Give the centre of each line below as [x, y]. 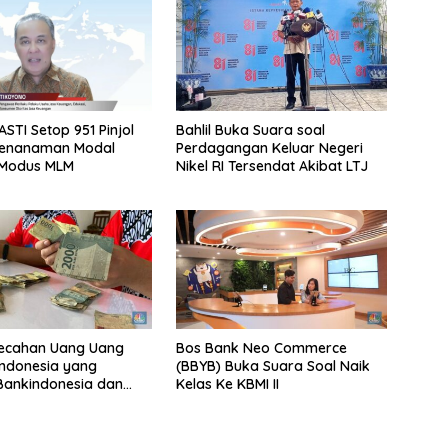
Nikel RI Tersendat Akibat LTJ [271, 165]
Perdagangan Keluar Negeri [269, 147]
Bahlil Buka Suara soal [250, 129]
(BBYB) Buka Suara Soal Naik [272, 365]
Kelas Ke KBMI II [227, 383]
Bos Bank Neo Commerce [261, 347]
